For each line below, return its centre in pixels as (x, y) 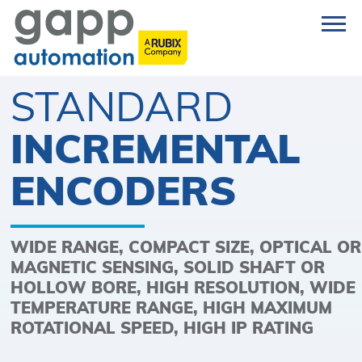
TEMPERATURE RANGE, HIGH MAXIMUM (172, 308)
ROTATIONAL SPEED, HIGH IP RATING (162, 328)
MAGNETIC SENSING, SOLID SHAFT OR (168, 267)
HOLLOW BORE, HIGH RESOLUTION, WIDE (183, 288)
